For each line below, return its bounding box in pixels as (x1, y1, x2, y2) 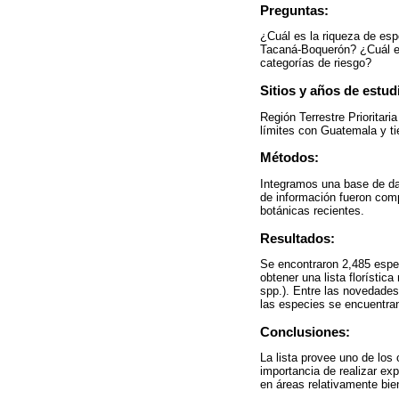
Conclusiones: (260, 323, 350, 339)
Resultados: (260, 230, 335, 246)
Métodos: (260, 150, 319, 166)
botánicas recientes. (260, 203, 364, 217)
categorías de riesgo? (260, 56, 371, 70)
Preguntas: (260, 3, 329, 19)
